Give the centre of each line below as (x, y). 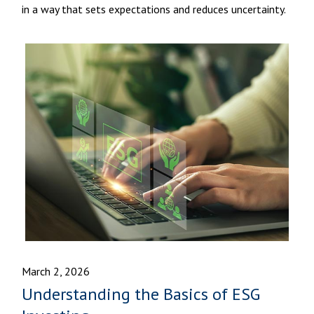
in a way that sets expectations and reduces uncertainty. (154, 9)
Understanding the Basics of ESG (141, 294)
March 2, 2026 (56, 272)
